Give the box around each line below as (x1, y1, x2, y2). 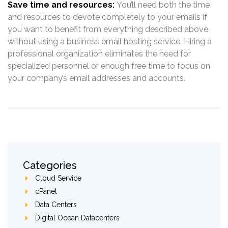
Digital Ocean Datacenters (35, 214, 120, 222)
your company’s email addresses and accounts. (8, 73, 185, 83)
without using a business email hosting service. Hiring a (8, 36, 212, 46)
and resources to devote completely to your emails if (8, 12, 207, 22)
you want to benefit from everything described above (8, 24, 208, 34)
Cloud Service (35, 174, 81, 183)
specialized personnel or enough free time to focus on (8, 61, 210, 71)
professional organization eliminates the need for (8, 48, 191, 59)
